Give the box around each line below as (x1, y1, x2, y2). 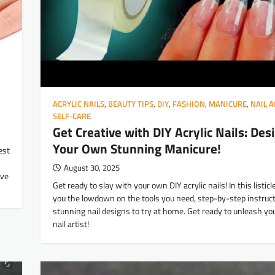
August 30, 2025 (64, 162, 120, 174)
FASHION (172, 98, 205, 110)
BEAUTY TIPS (108, 98, 153, 110)
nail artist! (53, 217, 89, 231)
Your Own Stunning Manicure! (53, 139, 221, 159)
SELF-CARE (53, 110, 91, 123)
